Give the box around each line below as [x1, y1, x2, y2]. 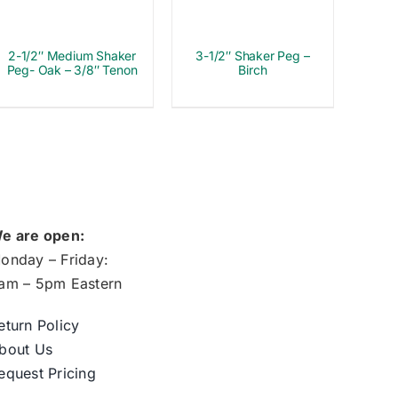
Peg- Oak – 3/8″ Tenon [6, 62, 138, 78]
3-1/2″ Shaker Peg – [195, 48, 310, 64]
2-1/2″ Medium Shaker [8, 48, 136, 64]
